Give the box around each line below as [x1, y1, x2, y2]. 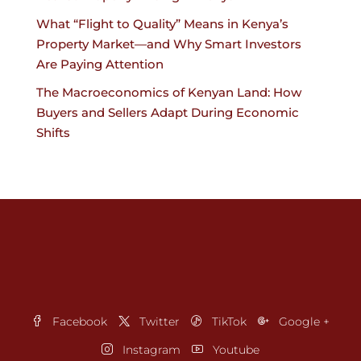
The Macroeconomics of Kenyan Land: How [36, 85, 301, 101]
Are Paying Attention [36, 56, 164, 73]
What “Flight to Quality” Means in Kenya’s [36, 16, 288, 32]
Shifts [36, 125, 70, 141]
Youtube [210, 342, 259, 358]
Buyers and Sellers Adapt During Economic [36, 105, 299, 121]
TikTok [209, 314, 247, 330]
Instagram [119, 342, 180, 358]
